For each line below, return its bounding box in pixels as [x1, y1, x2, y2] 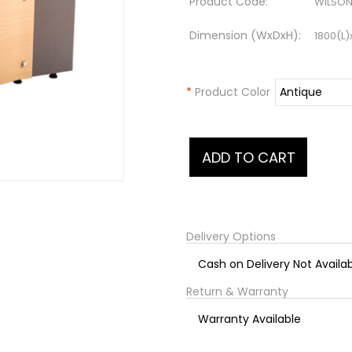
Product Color [192, 84, 270, 101]
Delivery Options [186, 229, 276, 245]
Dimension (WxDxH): [189, 27, 301, 44]
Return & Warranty [186, 284, 288, 300]
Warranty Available [198, 311, 301, 328]
